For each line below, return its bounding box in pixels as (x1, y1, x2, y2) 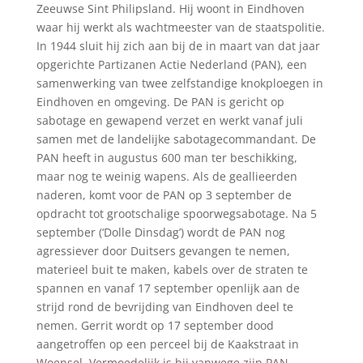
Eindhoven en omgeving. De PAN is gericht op (36, 94, 284, 109)
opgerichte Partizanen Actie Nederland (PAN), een (36, 57, 307, 72)
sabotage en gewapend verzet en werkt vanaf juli (36, 113, 303, 128)
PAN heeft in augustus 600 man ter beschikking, (36, 150, 297, 165)
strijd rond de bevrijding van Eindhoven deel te (36, 299, 293, 314)
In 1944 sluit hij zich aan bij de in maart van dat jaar (36, 38, 320, 53)
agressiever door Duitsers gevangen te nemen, (36, 243, 290, 258)
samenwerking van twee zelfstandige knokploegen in (36, 75, 323, 91)
